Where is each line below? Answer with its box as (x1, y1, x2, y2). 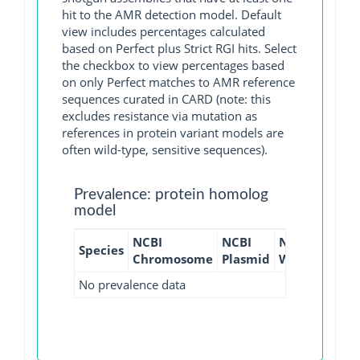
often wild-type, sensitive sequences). (62, 141, 268, 157)
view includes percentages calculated (62, 23, 265, 39)
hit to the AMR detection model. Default (62, 6, 281, 22)
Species (79, 241, 124, 258)
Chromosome (133, 250, 213, 267)
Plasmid (222, 250, 270, 267)
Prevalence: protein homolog (74, 187, 268, 202)
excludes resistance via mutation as (62, 108, 257, 124)
